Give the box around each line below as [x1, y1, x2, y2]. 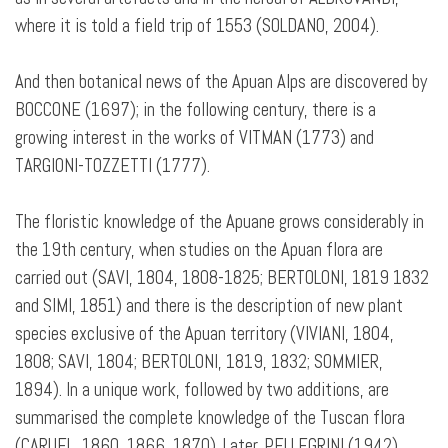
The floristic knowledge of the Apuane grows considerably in [15, 210, 424, 234]
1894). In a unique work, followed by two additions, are [15, 378, 389, 402]
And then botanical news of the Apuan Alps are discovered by [15, 70, 427, 94]
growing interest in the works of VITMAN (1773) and [15, 126, 374, 150]
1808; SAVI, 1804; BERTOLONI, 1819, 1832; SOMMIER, [15, 350, 383, 374]
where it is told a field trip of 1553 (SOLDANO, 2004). [15, 14, 379, 38]
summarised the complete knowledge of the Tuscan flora [15, 406, 405, 430]
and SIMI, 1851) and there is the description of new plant [15, 294, 403, 318]
